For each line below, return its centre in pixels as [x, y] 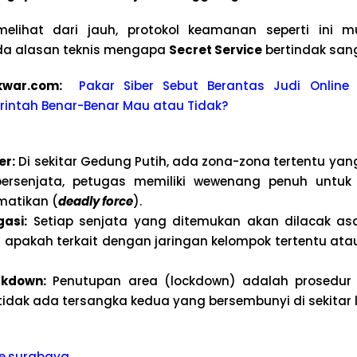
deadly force [95, 201]
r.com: [50, 86]
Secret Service [215, 50]
